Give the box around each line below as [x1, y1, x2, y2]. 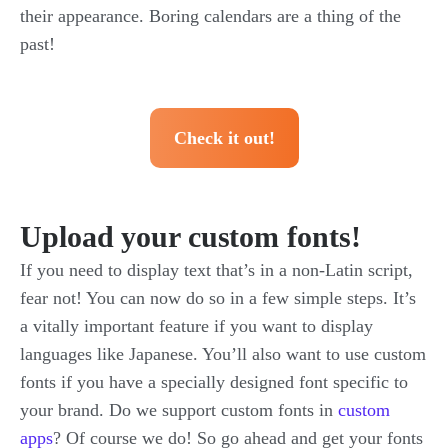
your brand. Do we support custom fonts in [20, 399, 338, 420]
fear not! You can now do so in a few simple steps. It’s [20, 287, 416, 308]
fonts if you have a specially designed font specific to [20, 371, 408, 392]
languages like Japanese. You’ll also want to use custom [20, 343, 426, 364]
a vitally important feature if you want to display [20, 315, 373, 336]
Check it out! [173, 127, 275, 148]
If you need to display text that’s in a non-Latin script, [20, 259, 413, 280]
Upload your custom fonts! [20, 219, 361, 253]
